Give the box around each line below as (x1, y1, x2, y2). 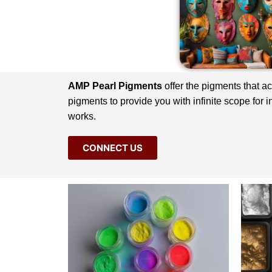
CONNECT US (83, 142, 143, 154)
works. (68, 111, 96, 121)
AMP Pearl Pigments (68, 81, 162, 91)
